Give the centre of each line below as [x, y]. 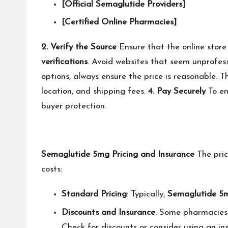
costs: [52, 169]
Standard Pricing [94, 194]
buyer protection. [74, 106]
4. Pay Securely [177, 92]
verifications [64, 62]
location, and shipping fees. [95, 92]
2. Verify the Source [79, 47]
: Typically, [147, 194]
